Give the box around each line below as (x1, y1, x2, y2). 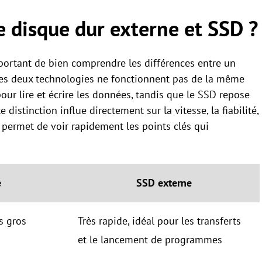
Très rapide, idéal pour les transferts (78, 214, 241, 228)
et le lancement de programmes (78, 233, 222, 247)
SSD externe (136, 176, 192, 190)
